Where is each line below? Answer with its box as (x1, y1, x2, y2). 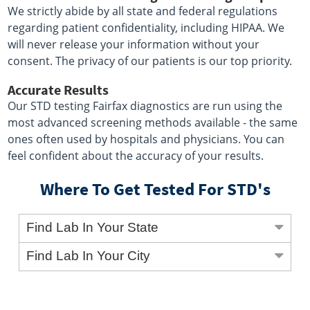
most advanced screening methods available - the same (8, 115, 298, 131)
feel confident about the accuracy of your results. (8, 148, 264, 164)
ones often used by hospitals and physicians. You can (8, 131, 285, 147)
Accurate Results (8, 81, 109, 99)
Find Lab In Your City (26, 248, 151, 264)
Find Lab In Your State (26, 220, 159, 235)
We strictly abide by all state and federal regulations (8, 3, 278, 19)
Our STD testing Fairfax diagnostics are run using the (8, 98, 283, 114)
